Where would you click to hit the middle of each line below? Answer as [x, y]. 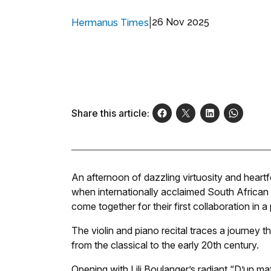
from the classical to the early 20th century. [165, 245]
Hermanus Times [110, 22]
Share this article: [110, 113]
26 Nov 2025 [181, 22]
